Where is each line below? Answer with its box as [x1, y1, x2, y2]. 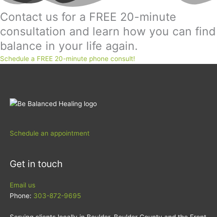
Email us [10, 181, 35, 189]
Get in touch [10, 158, 62, 170]
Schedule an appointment [10, 129, 90, 137]
